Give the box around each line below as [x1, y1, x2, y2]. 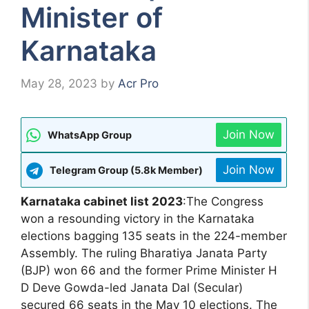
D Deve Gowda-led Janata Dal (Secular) [21, 281, 243, 295]
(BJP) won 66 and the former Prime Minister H [21, 263, 277, 278]
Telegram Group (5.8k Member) [50, 164, 203, 177]
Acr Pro [118, 77, 159, 91]
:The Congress [183, 195, 263, 209]
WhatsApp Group [48, 129, 132, 141]
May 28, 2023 [21, 77, 97, 91]
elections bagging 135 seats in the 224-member [21, 229, 287, 243]
